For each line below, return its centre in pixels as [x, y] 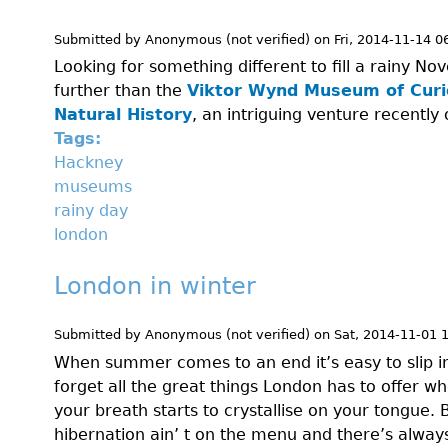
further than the [120, 91]
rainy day [91, 211]
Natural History [123, 115]
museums [93, 187]
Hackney [88, 163]
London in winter [155, 286]
